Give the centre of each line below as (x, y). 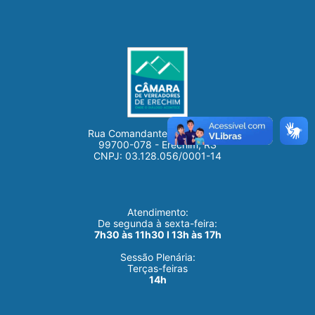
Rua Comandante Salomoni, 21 (157, 133)
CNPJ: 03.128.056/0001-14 (157, 156)
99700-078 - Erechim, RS (157, 144)
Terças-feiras (157, 268)
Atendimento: (157, 212)
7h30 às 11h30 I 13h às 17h (157, 234)
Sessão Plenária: (157, 257)
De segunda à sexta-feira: (157, 223)
